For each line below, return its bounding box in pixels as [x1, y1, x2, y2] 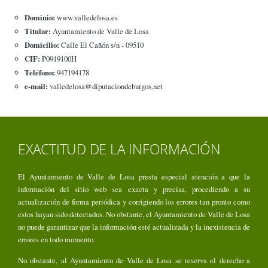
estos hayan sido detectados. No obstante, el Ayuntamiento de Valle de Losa [18, 209, 250, 220]
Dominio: [24, 12, 55, 23]
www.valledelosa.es [54, 12, 118, 23]
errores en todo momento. [18, 234, 95, 245]
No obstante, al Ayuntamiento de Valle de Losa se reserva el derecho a [18, 255, 250, 266]
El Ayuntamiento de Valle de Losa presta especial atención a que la [18, 171, 250, 182]
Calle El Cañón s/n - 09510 [59, 39, 144, 51]
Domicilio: [24, 39, 59, 51]
